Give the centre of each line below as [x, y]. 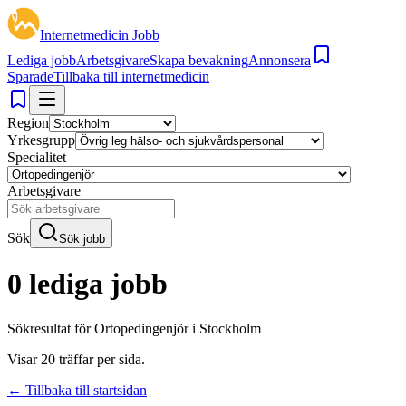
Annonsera [280, 60]
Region [28, 123]
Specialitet [37, 157]
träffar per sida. [100, 359]
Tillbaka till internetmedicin [131, 77]
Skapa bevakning [199, 60]
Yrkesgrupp [41, 140]
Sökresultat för [51, 328]
